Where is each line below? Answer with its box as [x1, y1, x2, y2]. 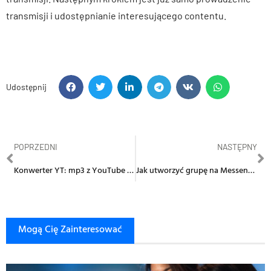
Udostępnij [6, 82, 47, 93]
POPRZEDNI [14, 142, 57, 152]
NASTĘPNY [217, 142, 257, 152]
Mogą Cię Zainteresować [18, 221, 122, 237]
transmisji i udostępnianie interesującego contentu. [6, 9, 226, 21]
